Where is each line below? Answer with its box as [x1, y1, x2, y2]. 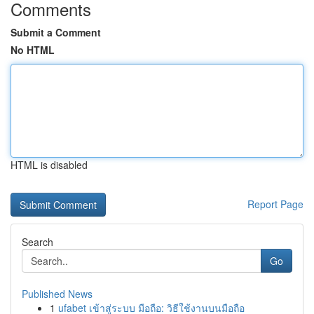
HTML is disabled [11, 158, 88, 172]
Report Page [247, 197, 303, 211]
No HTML [11, 43, 55, 57]
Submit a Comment [11, 25, 101, 39]
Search [22, 235, 53, 249]
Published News [22, 287, 93, 301]
